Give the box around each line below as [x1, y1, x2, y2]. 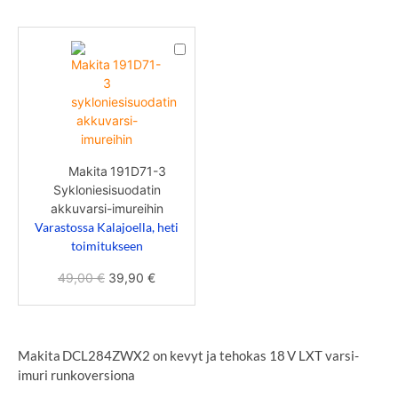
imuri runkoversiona [18, 366, 135, 383]
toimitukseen [70, 237, 143, 253]
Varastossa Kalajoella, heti [35, 219, 179, 235]
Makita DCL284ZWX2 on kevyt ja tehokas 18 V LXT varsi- [18, 346, 359, 363]
